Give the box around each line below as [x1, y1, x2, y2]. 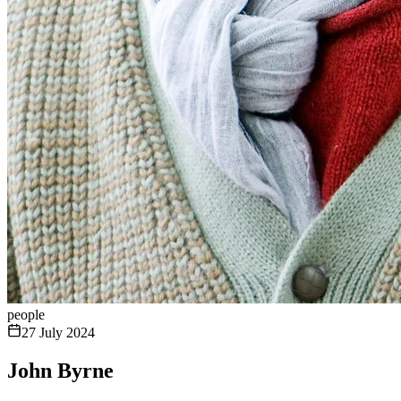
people [7, 307, 45, 322]
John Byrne [7, 358, 114, 382]
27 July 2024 [21, 325, 95, 340]
